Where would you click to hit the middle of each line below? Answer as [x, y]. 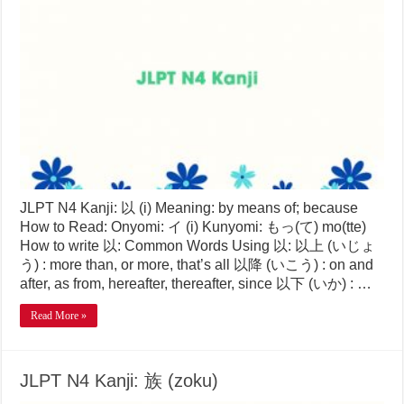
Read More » [59, 316]
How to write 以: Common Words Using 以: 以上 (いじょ [198, 246]
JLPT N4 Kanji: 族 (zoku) [119, 381]
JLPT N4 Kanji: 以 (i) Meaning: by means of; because [189, 208]
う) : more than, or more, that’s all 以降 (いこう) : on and [197, 265]
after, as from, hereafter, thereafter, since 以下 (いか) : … [196, 284]
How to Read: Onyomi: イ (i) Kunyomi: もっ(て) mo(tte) [193, 227]
